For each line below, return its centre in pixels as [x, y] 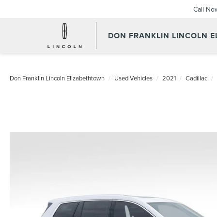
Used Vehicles [133, 78]
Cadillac [196, 78]
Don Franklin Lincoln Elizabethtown [57, 78]
